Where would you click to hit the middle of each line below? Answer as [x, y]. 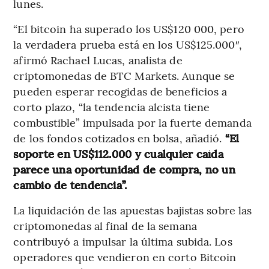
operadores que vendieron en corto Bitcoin [125, 256]
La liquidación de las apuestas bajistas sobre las [133, 210]
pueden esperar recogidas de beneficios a [120, 91]
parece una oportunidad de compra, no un [124, 169]
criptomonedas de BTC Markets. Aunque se [124, 75]
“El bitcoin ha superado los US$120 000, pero [129, 28]
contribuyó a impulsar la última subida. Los [123, 241]
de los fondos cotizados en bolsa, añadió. [119, 138]
